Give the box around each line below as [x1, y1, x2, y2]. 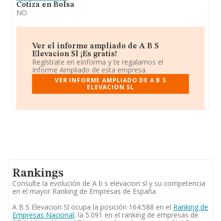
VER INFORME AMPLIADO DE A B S [55, 76, 166, 84]
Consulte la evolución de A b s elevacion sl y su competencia [12, 179, 205, 188]
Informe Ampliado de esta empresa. [32, 65, 147, 74]
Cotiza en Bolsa [16, 1, 74, 9]
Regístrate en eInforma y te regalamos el [32, 57, 163, 67]
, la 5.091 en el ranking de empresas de [74, 210, 198, 220]
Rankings [12, 168, 64, 180]
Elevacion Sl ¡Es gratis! [32, 50, 117, 58]
